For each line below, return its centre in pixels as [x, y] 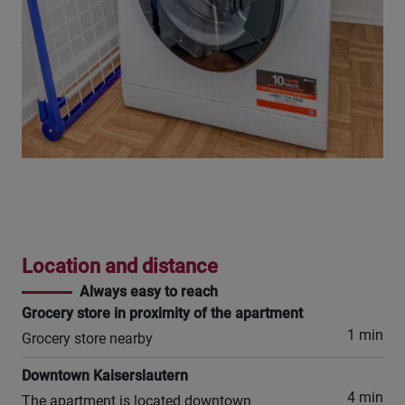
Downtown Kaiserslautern [105, 375]
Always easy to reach [149, 291]
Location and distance [120, 266]
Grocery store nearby [87, 338]
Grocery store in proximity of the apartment [162, 313]
